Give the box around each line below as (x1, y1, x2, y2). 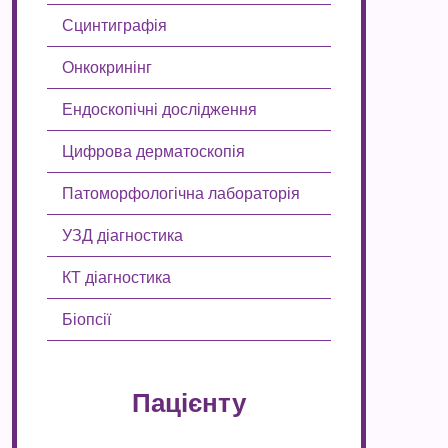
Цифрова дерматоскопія (62, 143, 245, 160)
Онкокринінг (62, 59, 152, 76)
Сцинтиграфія (62, 17, 167, 34)
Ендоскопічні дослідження (62, 101, 257, 118)
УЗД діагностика (62, 227, 183, 244)
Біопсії (62, 311, 111, 328)
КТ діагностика (62, 269, 171, 286)
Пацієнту (132, 386, 246, 418)
